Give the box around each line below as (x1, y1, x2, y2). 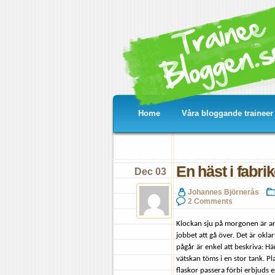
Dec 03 (134, 166, 166, 177)
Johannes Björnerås (188, 187, 259, 196)
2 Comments (188, 196, 233, 205)
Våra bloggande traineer (182, 109, 273, 118)
